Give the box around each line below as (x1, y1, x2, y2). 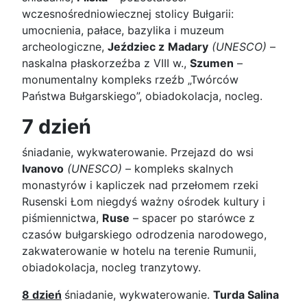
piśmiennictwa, (22, 210, 102, 225)
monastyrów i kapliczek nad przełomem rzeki (22, 177, 258, 192)
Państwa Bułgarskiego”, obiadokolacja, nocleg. (22, 88, 266, 103)
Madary (168, 39, 208, 53)
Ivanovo (22, 161, 64, 175)
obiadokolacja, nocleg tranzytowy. (22, 260, 204, 274)
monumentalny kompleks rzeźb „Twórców (22, 72, 238, 86)
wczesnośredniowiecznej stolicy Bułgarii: (22, 6, 234, 21)
